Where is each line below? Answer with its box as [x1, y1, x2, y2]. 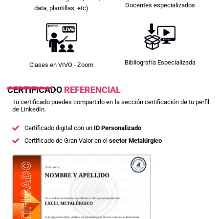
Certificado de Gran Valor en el [24, 137, 109, 145]
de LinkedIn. [12, 105, 46, 113]
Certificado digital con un [24, 124, 94, 132]
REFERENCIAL [64, 85, 121, 95]
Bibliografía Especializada [124, 58, 196, 66]
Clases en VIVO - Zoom [29, 61, 94, 69]
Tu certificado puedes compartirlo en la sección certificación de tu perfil [12, 98, 209, 106]
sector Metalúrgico [109, 137, 162, 145]
